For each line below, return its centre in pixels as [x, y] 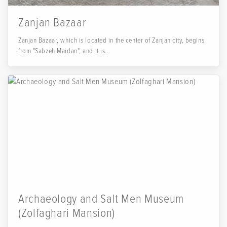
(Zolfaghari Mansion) [67, 213]
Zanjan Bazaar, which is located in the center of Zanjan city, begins [111, 40]
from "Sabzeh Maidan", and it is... [65, 51]
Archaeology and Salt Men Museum [101, 199]
